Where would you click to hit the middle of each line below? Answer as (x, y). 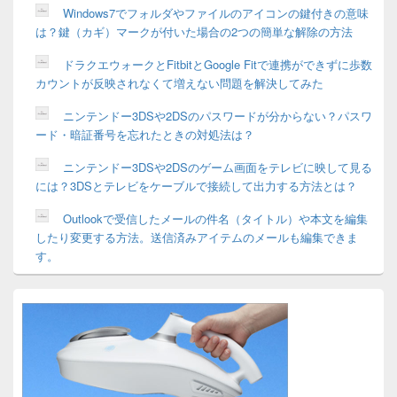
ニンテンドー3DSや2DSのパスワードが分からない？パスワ (218, 115)
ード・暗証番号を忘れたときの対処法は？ (145, 134)
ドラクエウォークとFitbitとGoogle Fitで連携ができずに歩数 (218, 64)
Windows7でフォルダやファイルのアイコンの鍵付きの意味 (216, 12)
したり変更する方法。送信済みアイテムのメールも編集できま (197, 237)
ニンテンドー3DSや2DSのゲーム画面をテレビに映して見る (218, 167)
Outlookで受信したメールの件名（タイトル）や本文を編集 (215, 218)
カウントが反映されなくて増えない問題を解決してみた (179, 82)
